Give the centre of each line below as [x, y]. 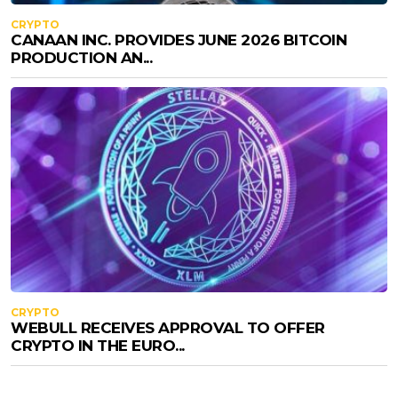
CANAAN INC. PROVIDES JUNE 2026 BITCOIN [179, 40]
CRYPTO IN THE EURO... [98, 345]
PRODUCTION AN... [81, 57]
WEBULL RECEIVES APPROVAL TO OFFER [168, 327]
